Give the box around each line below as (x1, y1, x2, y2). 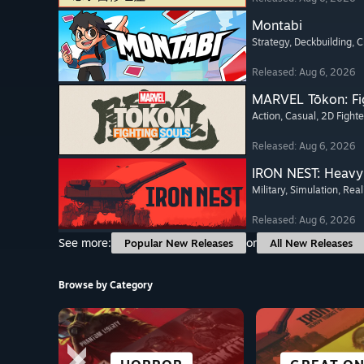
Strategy (252, 36, 289, 49)
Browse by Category (58, 279, 153, 292)
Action (252, 110, 280, 123)
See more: (58, 236, 111, 250)
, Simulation (285, 184, 338, 197)
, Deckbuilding (289, 36, 352, 49)
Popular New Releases (124, 236, 233, 250)
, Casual (280, 110, 316, 123)
